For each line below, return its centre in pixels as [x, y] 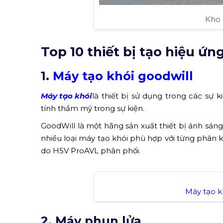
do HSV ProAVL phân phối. [91, 150]
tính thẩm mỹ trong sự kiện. [93, 108]
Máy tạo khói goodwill [123, 76]
